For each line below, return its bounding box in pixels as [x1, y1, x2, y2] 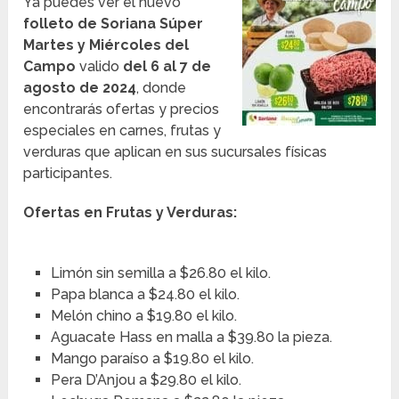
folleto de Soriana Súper [23, 15, 204, 33]
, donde [136, 79, 187, 97]
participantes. [23, 165, 113, 183]
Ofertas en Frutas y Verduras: [23, 204, 238, 222]
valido [79, 58, 124, 76]
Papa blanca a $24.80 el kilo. [50, 286, 240, 304]
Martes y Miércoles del [23, 37, 190, 54]
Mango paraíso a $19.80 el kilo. [50, 350, 254, 368]
